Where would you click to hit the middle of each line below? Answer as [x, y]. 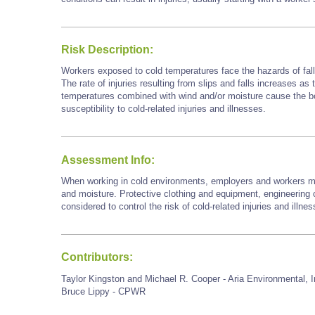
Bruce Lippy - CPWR [103, 291]
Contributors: [97, 257]
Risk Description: [107, 50]
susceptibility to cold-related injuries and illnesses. [163, 109]
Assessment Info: [108, 160]
